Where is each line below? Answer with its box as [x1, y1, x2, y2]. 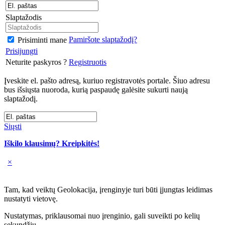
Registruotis [69, 58, 106, 67]
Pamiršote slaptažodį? [69, 35, 137, 44]
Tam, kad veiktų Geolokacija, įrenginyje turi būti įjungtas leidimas [4, 185, 212, 194]
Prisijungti [6, 47, 38, 56]
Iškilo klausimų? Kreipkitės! [4, 139, 99, 148]
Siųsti [4, 122, 22, 131]
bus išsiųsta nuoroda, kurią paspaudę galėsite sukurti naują [4, 85, 188, 94]
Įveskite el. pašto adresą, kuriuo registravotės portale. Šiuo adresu [4, 76, 210, 85]
